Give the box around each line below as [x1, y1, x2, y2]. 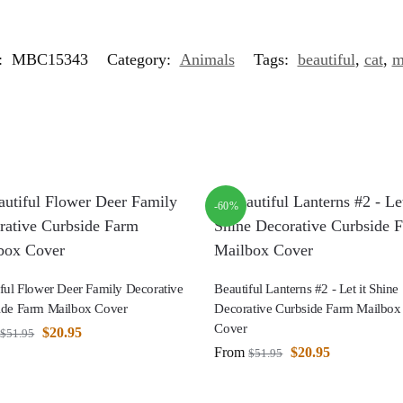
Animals [179, 50, 235, 69]
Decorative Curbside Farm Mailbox [214, 300, 401, 316]
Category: [106, 50, 175, 69]
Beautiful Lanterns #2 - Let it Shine [214, 281, 399, 296]
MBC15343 [11, 50, 88, 69]
